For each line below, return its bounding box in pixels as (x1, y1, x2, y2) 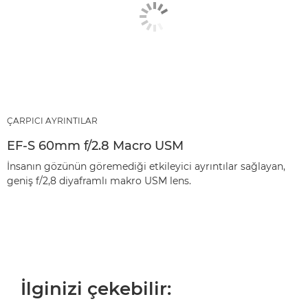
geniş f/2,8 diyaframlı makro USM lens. (7, 175, 191, 187)
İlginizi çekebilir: (21, 278, 171, 300)
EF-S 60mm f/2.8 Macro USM (7, 138, 184, 153)
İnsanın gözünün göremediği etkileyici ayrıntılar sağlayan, (7, 160, 285, 173)
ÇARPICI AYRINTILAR (7, 115, 98, 126)
